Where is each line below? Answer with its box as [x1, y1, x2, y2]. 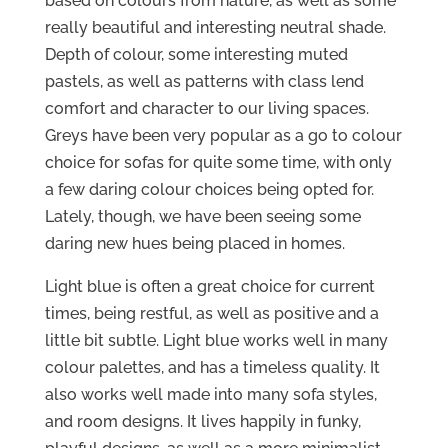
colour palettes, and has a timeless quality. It [44, 358, 380, 378]
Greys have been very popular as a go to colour [44, 126, 402, 146]
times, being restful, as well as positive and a [44, 304, 379, 324]
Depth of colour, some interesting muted [44, 45, 348, 65]
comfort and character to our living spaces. [44, 99, 369, 119]
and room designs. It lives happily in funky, [44, 412, 361, 432]
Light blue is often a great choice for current [44, 277, 375, 297]
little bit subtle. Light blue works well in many [44, 331, 388, 351]
